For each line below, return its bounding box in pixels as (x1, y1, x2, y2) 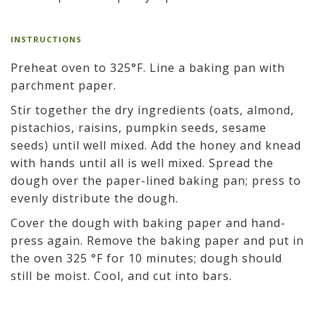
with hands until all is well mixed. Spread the (11, 155, 274, 171)
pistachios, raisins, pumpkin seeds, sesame (11, 120, 267, 136)
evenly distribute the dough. (11, 190, 178, 207)
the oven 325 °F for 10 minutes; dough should (11, 250, 282, 267)
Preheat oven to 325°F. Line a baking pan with (11, 60, 285, 76)
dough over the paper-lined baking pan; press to (11, 173, 301, 189)
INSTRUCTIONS (11, 34, 82, 45)
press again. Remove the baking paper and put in (11, 233, 304, 249)
